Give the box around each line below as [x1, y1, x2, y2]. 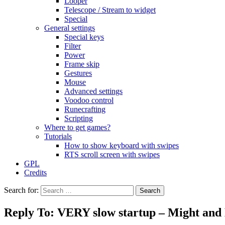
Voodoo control [64, 96, 114, 104]
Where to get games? [44, 123, 110, 132]
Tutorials [44, 132, 72, 141]
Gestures [64, 69, 92, 77]
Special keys [64, 33, 104, 41]
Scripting [64, 114, 93, 123]
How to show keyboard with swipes [64, 141, 179, 150]
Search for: [4, 186, 39, 194]
